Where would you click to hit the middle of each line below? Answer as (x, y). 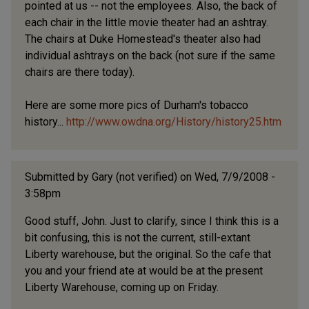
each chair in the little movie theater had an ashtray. (147, 22)
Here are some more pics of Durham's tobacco (137, 105)
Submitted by (58, 177)
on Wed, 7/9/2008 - (226, 177)
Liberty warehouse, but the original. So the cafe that (148, 254)
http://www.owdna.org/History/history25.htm (174, 121)
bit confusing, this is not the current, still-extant (138, 237)
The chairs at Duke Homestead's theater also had (143, 39)
